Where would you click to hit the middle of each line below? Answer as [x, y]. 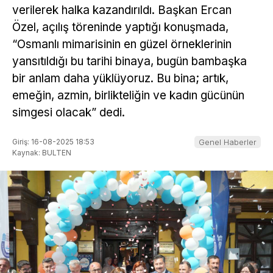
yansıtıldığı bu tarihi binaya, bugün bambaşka [129, 62]
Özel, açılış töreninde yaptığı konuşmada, [120, 27]
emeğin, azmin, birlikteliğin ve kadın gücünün [128, 96]
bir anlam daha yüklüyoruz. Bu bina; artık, [120, 79]
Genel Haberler [228, 142]
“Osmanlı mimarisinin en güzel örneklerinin [122, 44]
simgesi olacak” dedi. [69, 113]
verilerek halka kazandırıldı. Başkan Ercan [122, 10]
